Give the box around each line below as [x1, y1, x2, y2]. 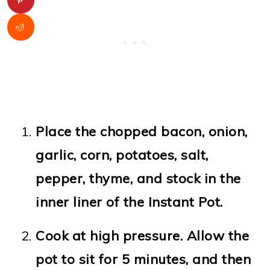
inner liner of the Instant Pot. [36, 193, 227, 210]
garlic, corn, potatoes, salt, [36, 146, 209, 163]
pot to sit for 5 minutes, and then [36, 250, 251, 268]
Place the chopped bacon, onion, [36, 122, 248, 140]
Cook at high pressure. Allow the [36, 227, 250, 244]
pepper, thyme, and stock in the [36, 169, 241, 187]
